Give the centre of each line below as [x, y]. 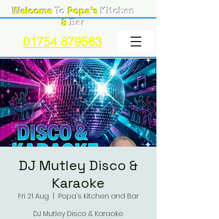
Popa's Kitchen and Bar [98, 196]
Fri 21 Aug [33, 196]
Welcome [32, 11]
